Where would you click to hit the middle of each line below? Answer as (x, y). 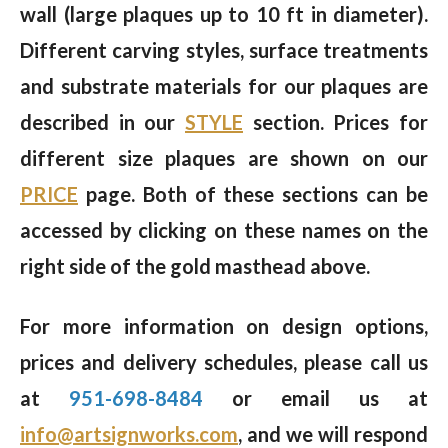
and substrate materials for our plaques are (224, 85)
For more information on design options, (224, 325)
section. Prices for (335, 121)
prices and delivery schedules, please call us (224, 361)
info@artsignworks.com (129, 433)
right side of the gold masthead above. (195, 265)
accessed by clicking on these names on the (224, 229)
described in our (102, 121)
